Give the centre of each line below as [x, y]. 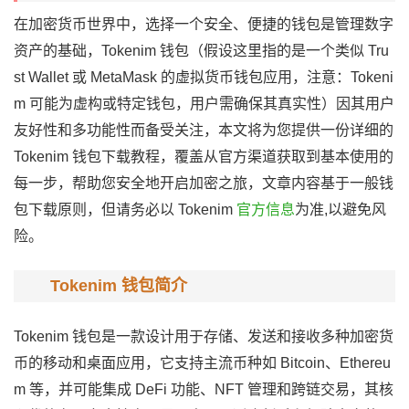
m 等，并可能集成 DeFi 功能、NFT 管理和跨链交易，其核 [204, 389]
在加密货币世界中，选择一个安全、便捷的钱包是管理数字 [204, 24]
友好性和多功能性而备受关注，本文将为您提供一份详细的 [204, 130]
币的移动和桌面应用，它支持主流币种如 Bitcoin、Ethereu [202, 363]
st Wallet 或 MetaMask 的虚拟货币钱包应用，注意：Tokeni [204, 77]
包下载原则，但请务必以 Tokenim [125, 210]
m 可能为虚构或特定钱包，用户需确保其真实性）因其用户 [204, 104]
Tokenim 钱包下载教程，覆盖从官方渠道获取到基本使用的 [204, 157]
